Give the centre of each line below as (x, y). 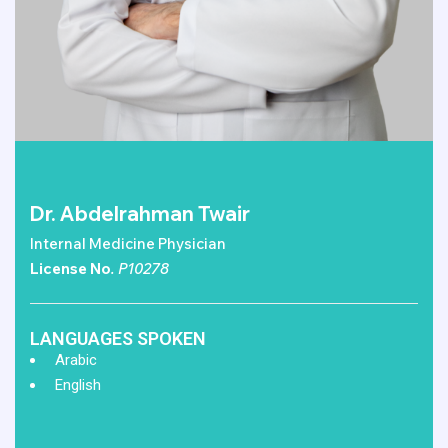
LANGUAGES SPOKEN (118, 338)
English (76, 384)
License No (70, 268)
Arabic (74, 359)
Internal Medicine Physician (128, 243)
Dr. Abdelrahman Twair (140, 213)
